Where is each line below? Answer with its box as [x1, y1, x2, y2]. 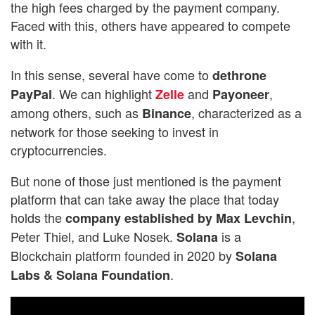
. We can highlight [52, 84, 155, 103]
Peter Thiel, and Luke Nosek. [11, 226, 173, 245]
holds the [11, 207, 65, 226]
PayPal [11, 84, 52, 103]
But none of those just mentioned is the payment [11, 171, 281, 190]
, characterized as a [191, 103, 302, 122]
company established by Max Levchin [65, 208, 292, 227]
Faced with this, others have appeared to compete [11, 15, 290, 34]
